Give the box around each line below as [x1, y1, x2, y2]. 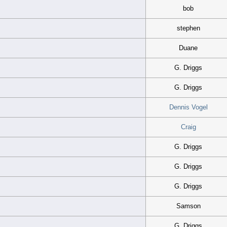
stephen [176, 24, 200, 32]
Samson [176, 202, 201, 210]
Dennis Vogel [169, 103, 208, 111]
